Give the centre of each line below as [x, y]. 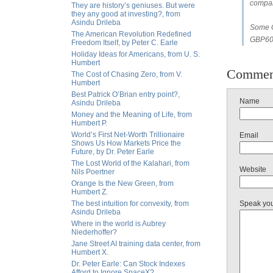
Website [253, 169]
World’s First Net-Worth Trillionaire [128, 135]
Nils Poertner [93, 172]
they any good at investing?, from [126, 14]
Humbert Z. [90, 192]
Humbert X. [90, 252]
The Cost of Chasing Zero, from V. [127, 74]
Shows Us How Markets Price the [126, 143]
